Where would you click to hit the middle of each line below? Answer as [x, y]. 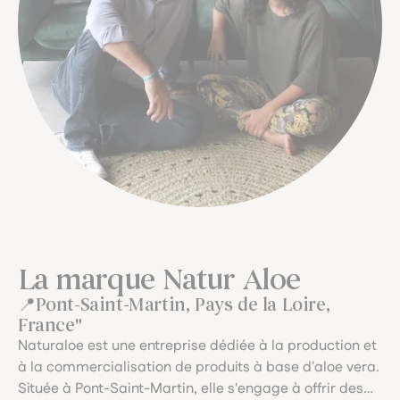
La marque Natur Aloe [159, 279]
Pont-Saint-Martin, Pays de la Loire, [183, 304]
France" [50, 325]
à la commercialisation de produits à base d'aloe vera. [199, 367]
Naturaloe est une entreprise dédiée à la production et [197, 346]
